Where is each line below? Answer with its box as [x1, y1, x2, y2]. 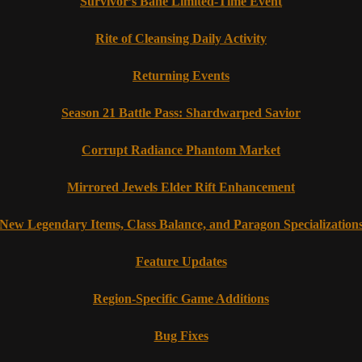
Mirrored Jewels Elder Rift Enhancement [67, 180, 295, 195]
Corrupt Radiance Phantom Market [82, 143, 280, 158]
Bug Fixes [154, 329, 208, 343]
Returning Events [133, 69, 229, 83]
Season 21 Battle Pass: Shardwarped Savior [61, 106, 301, 120]
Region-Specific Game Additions [93, 292, 269, 306]
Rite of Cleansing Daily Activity [95, 32, 267, 46]
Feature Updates [135, 255, 227, 269]
